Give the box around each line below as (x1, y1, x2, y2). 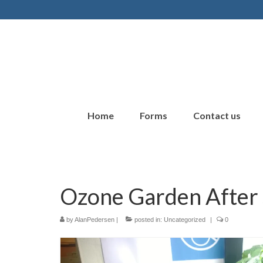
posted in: (133, 216, 164, 223)
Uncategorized (164, 216, 205, 223)
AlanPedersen (75, 216, 114, 223)
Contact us (193, 110, 241, 121)
